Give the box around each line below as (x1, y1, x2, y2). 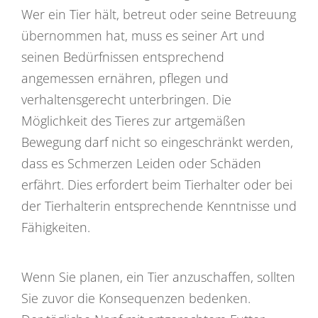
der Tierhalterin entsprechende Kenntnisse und (21, 197, 297, 214)
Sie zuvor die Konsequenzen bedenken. (21, 289, 251, 307)
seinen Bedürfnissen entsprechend (21, 48, 224, 65)
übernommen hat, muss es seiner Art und (21, 26, 265, 44)
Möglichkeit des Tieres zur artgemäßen (21, 111, 246, 129)
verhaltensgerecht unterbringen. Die (21, 90, 231, 108)
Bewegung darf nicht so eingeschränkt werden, (21, 133, 293, 150)
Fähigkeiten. (21, 218, 90, 236)
